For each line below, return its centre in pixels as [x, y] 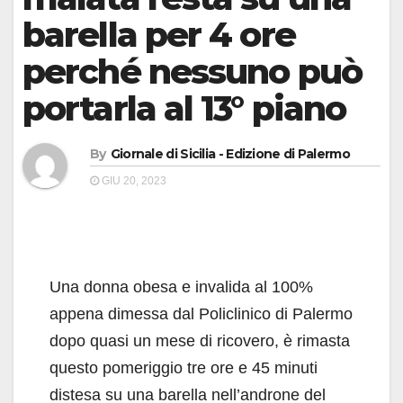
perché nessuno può [192, 72]
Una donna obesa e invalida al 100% [181, 287]
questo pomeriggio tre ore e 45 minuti [184, 368]
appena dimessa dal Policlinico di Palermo [201, 314]
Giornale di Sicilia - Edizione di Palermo [230, 154]
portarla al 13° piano [184, 108]
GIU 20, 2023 [133, 181]
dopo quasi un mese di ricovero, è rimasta [200, 341]
